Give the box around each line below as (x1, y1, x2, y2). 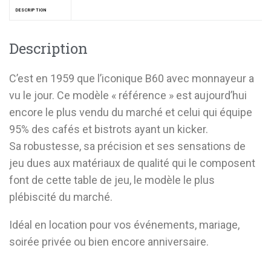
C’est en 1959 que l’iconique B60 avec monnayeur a (9, 72, 254, 85)
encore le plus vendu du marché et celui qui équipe (9, 106, 252, 119)
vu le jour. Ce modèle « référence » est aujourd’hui (9, 89, 247, 102)
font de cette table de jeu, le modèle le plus (9, 174, 215, 186)
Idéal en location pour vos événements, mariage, (9, 218, 240, 231)
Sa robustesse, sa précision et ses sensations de (9, 140, 246, 152)
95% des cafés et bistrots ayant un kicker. (9, 123, 208, 135)
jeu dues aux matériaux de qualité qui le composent (9, 157, 255, 169)
